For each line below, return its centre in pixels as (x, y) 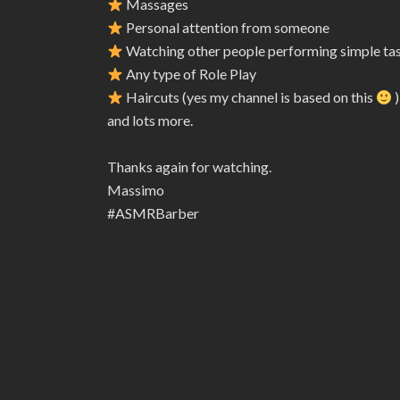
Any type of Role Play (190, 74)
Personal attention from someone (227, 27)
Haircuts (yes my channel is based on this (250, 97)
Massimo (136, 190)
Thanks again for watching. (189, 167)
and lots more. (150, 120)
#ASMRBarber (153, 213)
